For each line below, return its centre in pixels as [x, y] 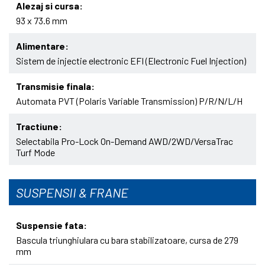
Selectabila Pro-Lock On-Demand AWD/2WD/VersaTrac [125, 141]
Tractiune [37, 127]
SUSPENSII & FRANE [72, 193]
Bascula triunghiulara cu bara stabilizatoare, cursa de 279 [127, 240]
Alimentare [41, 46]
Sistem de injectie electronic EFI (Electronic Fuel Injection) [131, 61]
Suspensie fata [50, 225]
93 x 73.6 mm [42, 21]
